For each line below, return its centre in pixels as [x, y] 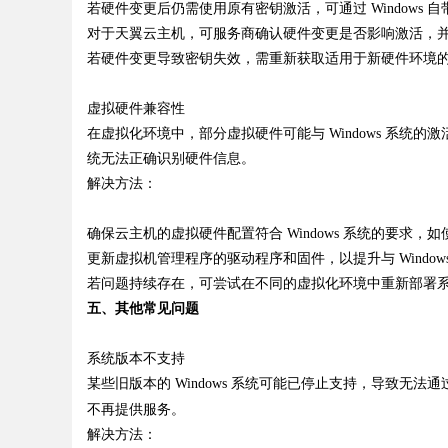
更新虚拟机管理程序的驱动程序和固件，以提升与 [241, 258]
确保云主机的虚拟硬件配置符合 [185, 233]
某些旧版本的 [129, 383]
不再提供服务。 [136, 409]
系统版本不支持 [136, 358]
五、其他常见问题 [143, 308]
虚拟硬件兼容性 [136, 108]
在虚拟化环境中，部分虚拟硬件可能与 [206, 133]
